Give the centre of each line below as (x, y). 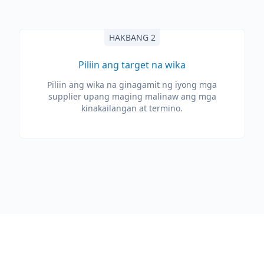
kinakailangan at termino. (132, 108)
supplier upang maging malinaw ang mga (132, 96)
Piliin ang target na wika (132, 65)
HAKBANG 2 (132, 37)
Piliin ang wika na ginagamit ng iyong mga (132, 85)
